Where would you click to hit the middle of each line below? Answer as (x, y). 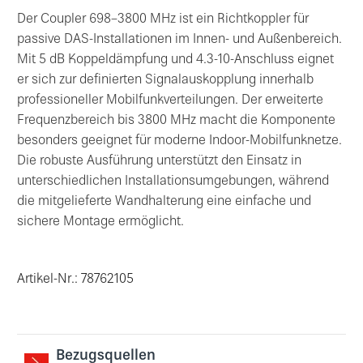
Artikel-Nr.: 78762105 (75, 280)
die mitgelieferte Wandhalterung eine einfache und (164, 203)
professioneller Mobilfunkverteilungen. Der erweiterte (170, 101)
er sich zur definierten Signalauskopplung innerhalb (165, 81)
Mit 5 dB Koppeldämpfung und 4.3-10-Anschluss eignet (175, 61)
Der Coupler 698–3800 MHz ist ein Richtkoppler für (163, 20)
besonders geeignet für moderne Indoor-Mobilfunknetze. (179, 142)
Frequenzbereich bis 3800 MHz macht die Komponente (176, 122)
